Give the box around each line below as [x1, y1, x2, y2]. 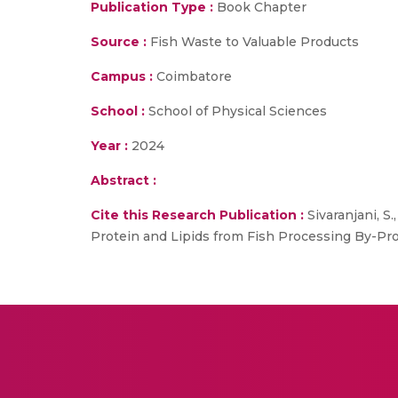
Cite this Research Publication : [91, 207, 304, 223]
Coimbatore [153, 68, 232, 84]
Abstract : [91, 172, 156, 188]
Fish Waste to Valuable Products [147, 34, 359, 50]
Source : [91, 34, 147, 50]
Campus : [91, 68, 153, 84]
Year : [91, 138, 128, 154]
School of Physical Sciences [145, 103, 327, 119]
